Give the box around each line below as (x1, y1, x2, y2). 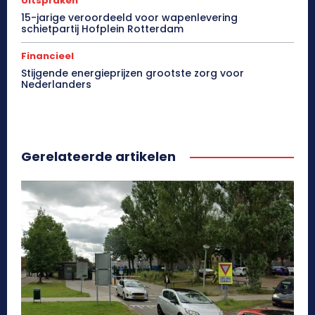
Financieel (21, 49, 74, 63)
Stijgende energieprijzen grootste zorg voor (21, 65, 244, 80)
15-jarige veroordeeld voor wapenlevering (21, 10, 238, 25)
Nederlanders (21, 77, 91, 91)
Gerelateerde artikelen (21, 147, 176, 165)
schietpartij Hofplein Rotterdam (21, 21, 184, 36)
